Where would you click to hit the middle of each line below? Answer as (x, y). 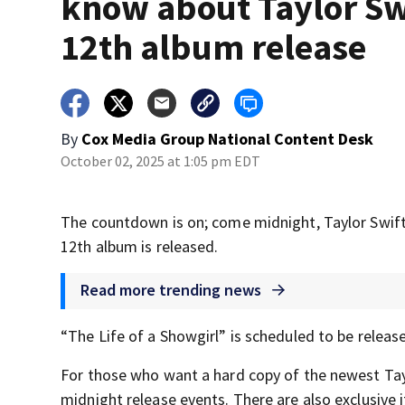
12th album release (214, 47)
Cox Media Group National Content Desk (228, 139)
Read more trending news (173, 289)
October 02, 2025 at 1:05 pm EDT (161, 161)
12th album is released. (140, 246)
